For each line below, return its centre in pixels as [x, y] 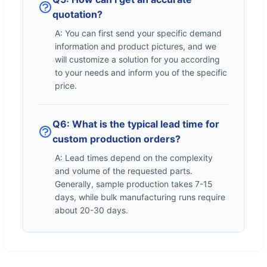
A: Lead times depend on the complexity [134, 158]
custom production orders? [117, 139]
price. [66, 86]
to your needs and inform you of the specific [141, 73]
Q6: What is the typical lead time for [136, 124]
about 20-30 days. [91, 210]
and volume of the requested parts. [124, 171]
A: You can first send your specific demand [138, 33]
